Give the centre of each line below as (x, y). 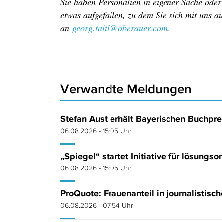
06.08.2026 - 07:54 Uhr (97, 205)
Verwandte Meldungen (126, 88)
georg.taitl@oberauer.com (120, 28)
